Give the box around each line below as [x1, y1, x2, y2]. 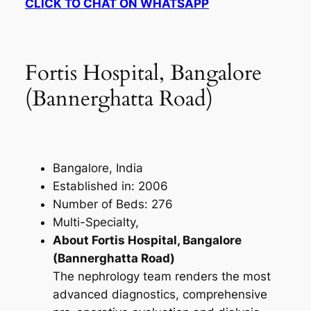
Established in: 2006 [52, 179, 168, 194]
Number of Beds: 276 [52, 197, 173, 212]
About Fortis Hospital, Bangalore [52, 233, 242, 248]
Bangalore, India [52, 161, 143, 176]
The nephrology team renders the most [52, 269, 271, 284]
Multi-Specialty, [52, 215, 139, 230]
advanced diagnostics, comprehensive [52, 287, 267, 302]
